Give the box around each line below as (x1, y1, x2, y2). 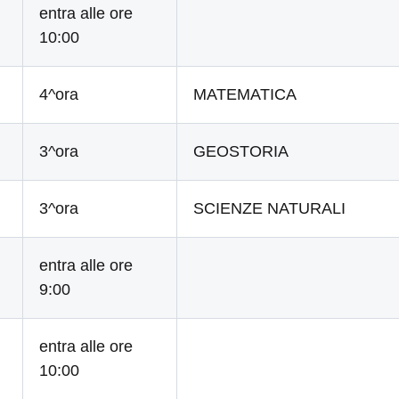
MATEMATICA (193, 85, 297, 103)
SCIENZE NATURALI (193, 199, 346, 217)
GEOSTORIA (193, 142, 289, 160)
